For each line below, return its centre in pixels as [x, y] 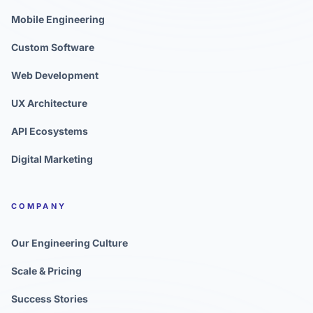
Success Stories [50, 299]
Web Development [55, 75]
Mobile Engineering [58, 20]
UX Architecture [49, 103]
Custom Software [53, 48]
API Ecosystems [50, 131]
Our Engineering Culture [70, 243]
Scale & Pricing [46, 271]
